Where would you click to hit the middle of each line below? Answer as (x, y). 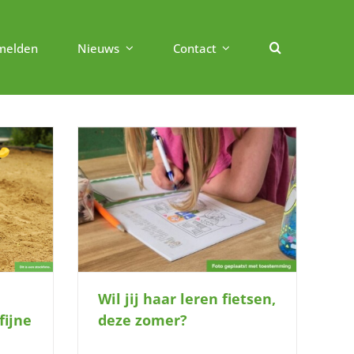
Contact (194, 48)
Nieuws (98, 48)
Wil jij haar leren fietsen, (187, 298)
